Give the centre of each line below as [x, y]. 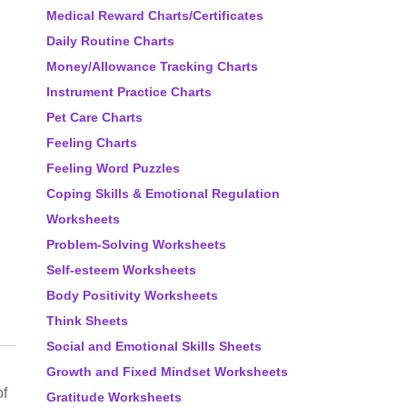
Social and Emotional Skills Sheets [154, 346]
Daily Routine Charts [110, 41]
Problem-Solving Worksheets [136, 244]
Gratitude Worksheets [114, 397]
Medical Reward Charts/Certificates [155, 15]
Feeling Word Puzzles [113, 168]
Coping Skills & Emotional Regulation [163, 194]
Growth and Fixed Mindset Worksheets [167, 372]
